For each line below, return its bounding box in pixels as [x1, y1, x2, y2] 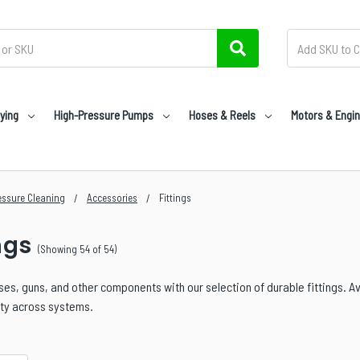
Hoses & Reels [189, 108, 256, 122]
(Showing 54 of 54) [38, 243, 117, 256]
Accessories [87, 191, 137, 204]
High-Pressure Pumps [54, 108, 153, 122]
